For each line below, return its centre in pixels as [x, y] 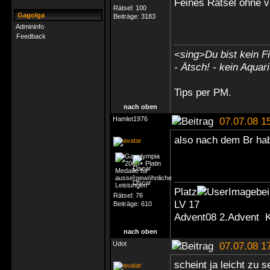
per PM [212, 92]
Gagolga [30, 15]
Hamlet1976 [130, 119]
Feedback [31, 36]
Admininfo [30, 27]
